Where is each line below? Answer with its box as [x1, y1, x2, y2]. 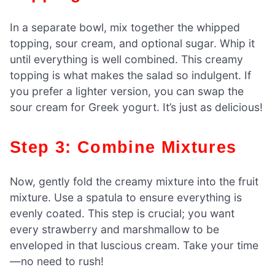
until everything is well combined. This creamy [10, 53, 243, 66]
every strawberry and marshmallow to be [10, 223, 219, 236]
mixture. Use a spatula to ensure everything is [10, 191, 242, 204]
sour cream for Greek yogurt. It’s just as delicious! [10, 101, 263, 114]
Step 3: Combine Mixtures [21, 137, 237, 157]
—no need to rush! [10, 255, 104, 268]
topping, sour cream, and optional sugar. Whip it [10, 37, 255, 50]
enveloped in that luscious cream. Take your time [10, 239, 258, 252]
